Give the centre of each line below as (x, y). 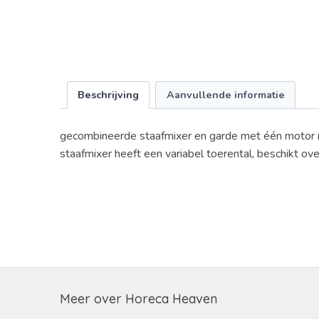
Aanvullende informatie (225, 95)
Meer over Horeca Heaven (138, 299)
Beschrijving (108, 95)
